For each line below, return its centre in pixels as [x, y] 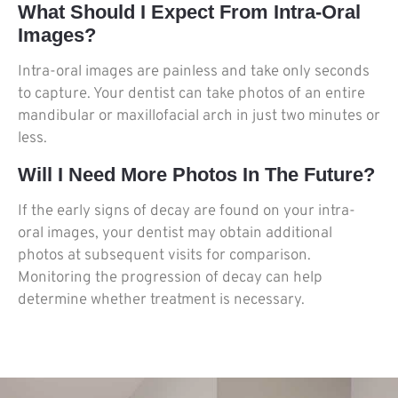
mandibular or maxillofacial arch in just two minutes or [199, 117]
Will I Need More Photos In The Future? [196, 174]
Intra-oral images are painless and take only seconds [194, 72]
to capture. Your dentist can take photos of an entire [191, 95]
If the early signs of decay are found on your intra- [187, 211]
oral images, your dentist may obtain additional [175, 233]
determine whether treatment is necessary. [161, 300]
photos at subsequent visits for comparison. [164, 255]
